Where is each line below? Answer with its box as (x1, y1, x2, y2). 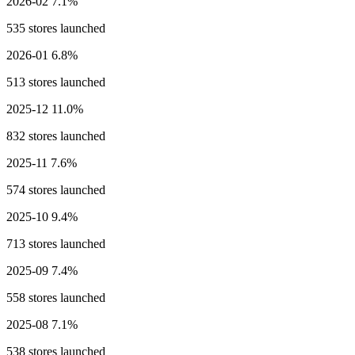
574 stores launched (6, 183, 105, 197)
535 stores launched (6, 21, 105, 36)
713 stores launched (6, 237, 105, 251)
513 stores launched (6, 75, 105, 90)
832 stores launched (6, 129, 105, 143)
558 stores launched (6, 291, 105, 305)
